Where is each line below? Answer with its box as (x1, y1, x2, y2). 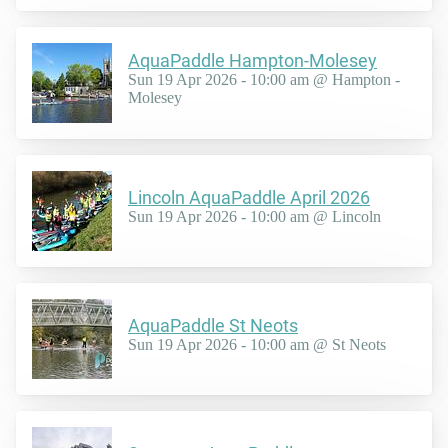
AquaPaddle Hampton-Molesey (128, 50, 377, 72)
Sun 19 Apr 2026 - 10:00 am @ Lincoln (128, 208, 381, 226)
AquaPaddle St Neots (128, 315, 298, 337)
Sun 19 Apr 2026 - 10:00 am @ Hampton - (128, 71, 400, 89)
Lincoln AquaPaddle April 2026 (128, 187, 370, 209)
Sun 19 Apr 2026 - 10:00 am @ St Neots (128, 336, 386, 354)
